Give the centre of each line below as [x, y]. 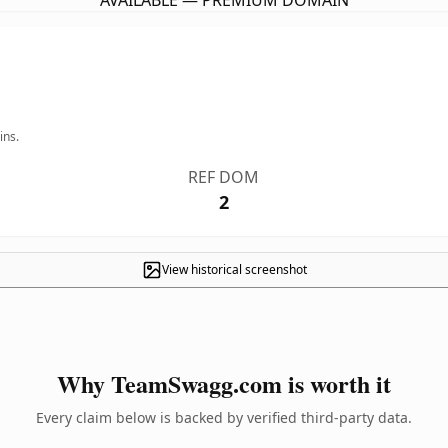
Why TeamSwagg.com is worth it [224, 383]
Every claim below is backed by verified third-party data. [224, 417]
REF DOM [224, 177]
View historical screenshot [234, 269]
